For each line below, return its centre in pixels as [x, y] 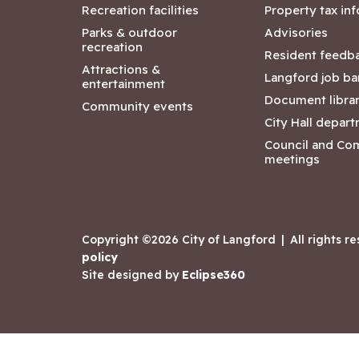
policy [100, 257]
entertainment [123, 84]
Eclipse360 [214, 275]
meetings [292, 159]
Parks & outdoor [129, 32]
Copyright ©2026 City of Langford [179, 240]
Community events [137, 106]
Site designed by [132, 275]
